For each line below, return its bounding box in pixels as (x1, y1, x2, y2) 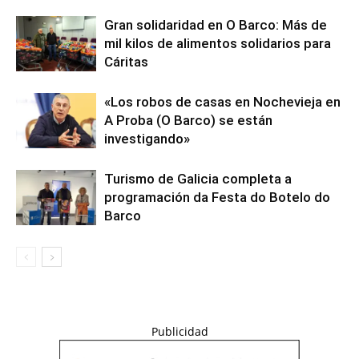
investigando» (104, 131, 190, 147)
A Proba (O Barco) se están (104, 112, 272, 128)
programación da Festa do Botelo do (104, 189, 330, 205)
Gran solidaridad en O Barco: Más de (104, 17, 327, 33)
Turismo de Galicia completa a (104, 171, 292, 187)
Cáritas (104, 54, 148, 70)
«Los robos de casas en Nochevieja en (104, 94, 341, 110)
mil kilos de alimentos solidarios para (104, 35, 331, 51)
